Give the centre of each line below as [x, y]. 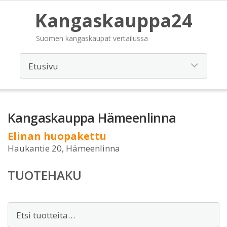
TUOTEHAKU [45, 175]
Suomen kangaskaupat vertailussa [92, 38]
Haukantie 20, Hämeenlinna [64, 148]
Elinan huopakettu [57, 136]
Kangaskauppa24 [113, 21]
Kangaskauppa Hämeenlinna [92, 118]
